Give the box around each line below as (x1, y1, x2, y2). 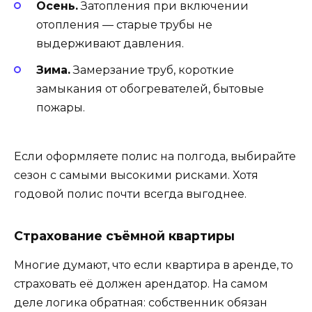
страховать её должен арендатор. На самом (14, 277, 268, 291)
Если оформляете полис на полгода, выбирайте (14, 150, 296, 164)
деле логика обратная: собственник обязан (14, 296, 267, 310)
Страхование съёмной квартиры (14, 228, 235, 243)
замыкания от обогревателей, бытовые (36, 82, 264, 96)
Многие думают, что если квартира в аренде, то (14, 258, 293, 272)
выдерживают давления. (36, 36, 184, 50)
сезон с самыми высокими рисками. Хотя (14, 169, 258, 182)
